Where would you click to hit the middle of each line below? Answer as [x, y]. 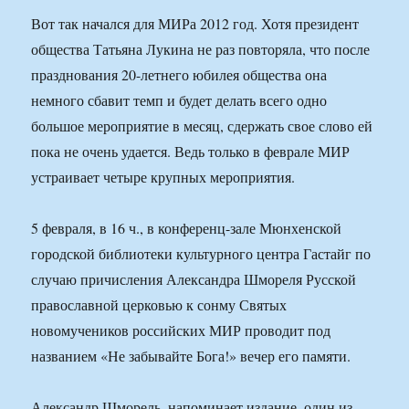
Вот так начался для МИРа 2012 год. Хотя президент [195, 24]
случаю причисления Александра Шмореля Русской [194, 279]
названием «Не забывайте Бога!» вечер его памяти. [191, 356]
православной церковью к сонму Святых [159, 305]
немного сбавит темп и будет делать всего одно [179, 100]
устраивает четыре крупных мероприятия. [163, 177]
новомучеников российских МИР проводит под [181, 330]
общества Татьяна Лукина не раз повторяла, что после [201, 49]
